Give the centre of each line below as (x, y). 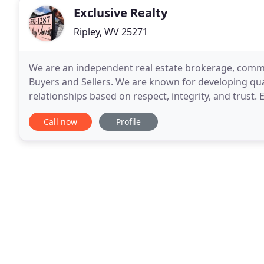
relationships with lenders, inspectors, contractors (141, 110)
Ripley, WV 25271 (111, 32)
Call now (60, 122)
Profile (128, 122)
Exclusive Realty (121, 13)
